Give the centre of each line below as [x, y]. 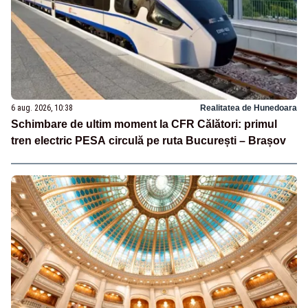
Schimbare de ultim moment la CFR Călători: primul [144, 124]
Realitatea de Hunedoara [249, 108]
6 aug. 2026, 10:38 [42, 108]
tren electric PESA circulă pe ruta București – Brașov [148, 141]
